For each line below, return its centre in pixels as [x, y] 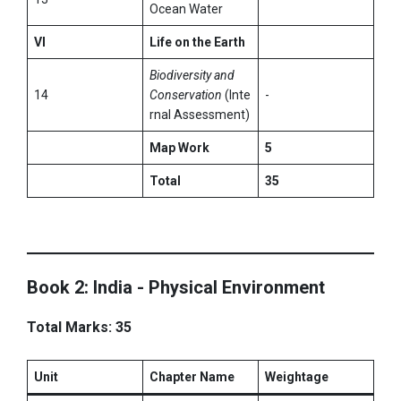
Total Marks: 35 [79, 328]
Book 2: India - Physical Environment [176, 288]
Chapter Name [192, 377]
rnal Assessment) [200, 115]
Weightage [297, 377]
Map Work [179, 148]
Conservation [186, 95]
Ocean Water [186, 9]
